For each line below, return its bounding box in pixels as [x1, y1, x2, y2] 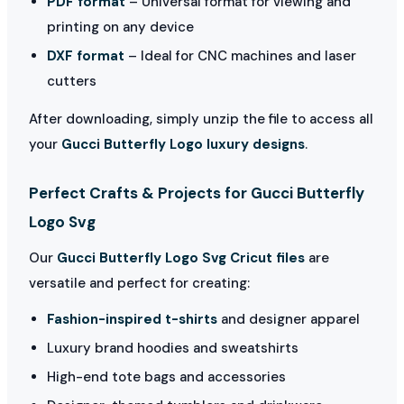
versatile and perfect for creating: [29, 273, 250, 292]
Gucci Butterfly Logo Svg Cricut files [57, 248, 305, 267]
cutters [47, 71, 96, 90]
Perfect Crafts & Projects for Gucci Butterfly [29, 182, 364, 203]
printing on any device [47, 17, 194, 36]
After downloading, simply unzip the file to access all [29, 109, 373, 128]
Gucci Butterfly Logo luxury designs [61, 134, 305, 153]
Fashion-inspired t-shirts [47, 309, 217, 328]
